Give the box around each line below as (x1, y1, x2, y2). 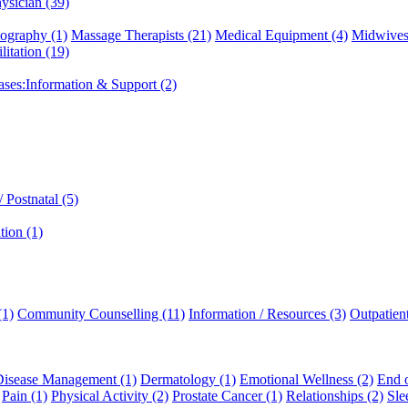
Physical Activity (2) (51, 388, 168, 403)
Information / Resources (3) (189, 306, 346, 321)
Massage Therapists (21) (71, 27, 211, 43)
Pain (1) (2, 388, 47, 403)
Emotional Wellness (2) (240, 372, 373, 387)
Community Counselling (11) (17, 306, 185, 321)
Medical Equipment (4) (215, 27, 348, 43)
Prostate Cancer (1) (172, 388, 282, 403)
